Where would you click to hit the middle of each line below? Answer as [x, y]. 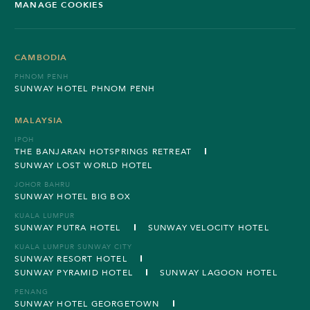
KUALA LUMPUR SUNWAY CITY [73, 247]
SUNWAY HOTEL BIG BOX [73, 196]
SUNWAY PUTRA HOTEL [68, 227]
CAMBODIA [41, 57]
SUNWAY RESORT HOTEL [71, 258]
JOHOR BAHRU [43, 184]
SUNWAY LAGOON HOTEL [219, 272]
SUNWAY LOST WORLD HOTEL [84, 165]
